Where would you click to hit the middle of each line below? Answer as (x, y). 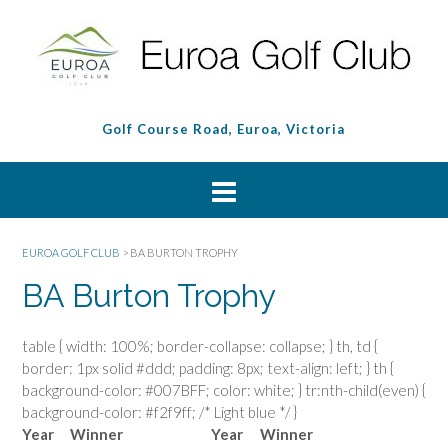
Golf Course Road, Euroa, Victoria (223, 129)
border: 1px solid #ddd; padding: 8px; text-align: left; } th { (208, 367)
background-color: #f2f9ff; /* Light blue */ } (159, 411)
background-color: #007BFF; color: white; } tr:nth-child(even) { (224, 389)
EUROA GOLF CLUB (71, 252)
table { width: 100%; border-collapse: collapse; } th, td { (200, 345)
